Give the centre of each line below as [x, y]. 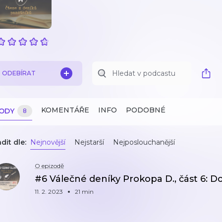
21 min [84, 192]
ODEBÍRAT [19, 73]
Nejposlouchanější [144, 142]
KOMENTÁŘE [65, 110]
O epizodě [49, 166]
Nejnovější [48, 142]
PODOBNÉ [146, 110]
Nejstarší [89, 142]
